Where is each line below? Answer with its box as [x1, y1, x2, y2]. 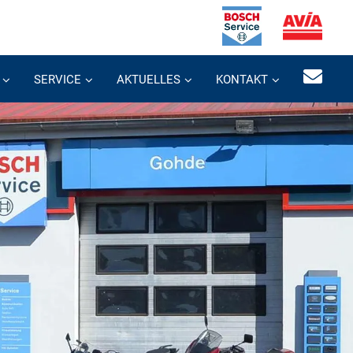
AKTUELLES [117, 72, 180, 87]
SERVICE [34, 72, 81, 87]
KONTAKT [216, 72, 268, 87]
